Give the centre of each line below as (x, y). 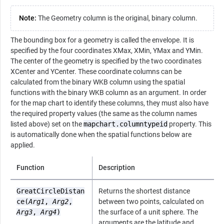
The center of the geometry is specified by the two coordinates (106, 61)
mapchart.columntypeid (125, 124)
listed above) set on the (47, 124)
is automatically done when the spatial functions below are (101, 134)
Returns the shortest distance (144, 191)
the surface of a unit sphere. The (148, 212)
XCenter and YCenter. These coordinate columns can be (96, 71)
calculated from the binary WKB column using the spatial (98, 82)
